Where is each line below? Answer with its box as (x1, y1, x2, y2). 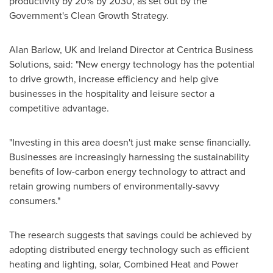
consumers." (9, 194, 60, 208)
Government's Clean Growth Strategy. (9, 9, 169, 23)
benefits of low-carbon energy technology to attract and (9, 165, 246, 179)
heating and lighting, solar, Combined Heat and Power (9, 257, 238, 271)
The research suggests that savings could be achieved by (9, 228, 252, 242)
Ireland (98, 43, 127, 57)
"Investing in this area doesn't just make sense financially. (9, 135, 251, 149)
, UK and (60, 43, 98, 57)
